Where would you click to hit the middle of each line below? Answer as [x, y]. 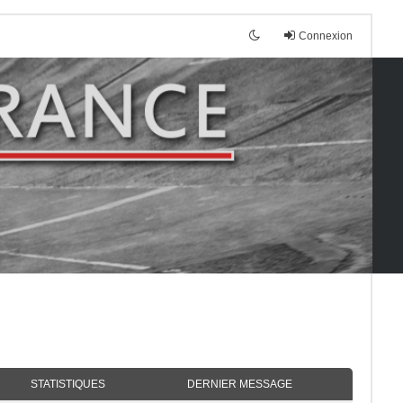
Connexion [326, 36]
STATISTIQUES [68, 384]
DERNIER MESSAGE [240, 384]
